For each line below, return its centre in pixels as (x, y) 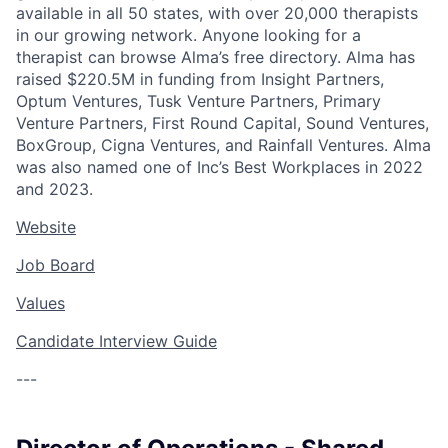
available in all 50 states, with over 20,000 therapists (217, 13)
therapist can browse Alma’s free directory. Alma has (215, 57)
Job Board (55, 265)
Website (46, 227)
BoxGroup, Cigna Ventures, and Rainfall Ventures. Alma (223, 145)
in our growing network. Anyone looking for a (188, 35)
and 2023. (54, 189)
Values (40, 303)
